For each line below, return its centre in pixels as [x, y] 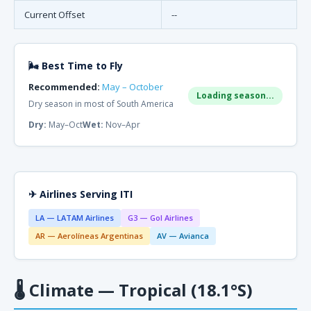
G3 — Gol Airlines [160, 218]
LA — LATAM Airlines [75, 218]
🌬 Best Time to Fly [76, 66]
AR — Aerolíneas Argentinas [89, 236]
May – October [133, 87]
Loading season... [235, 95]
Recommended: [64, 87]
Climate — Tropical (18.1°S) [139, 290]
